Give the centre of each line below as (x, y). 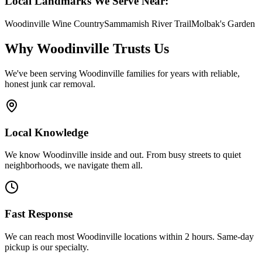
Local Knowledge (46, 132)
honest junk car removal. (50, 84)
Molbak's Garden (223, 24)
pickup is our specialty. (47, 247)
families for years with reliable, (182, 73)
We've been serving (42, 73)
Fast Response (39, 214)
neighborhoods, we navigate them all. (74, 166)
